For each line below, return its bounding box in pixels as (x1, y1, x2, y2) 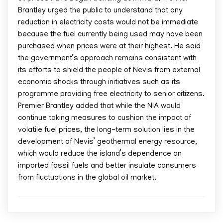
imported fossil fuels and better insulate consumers (18, 162, 196, 170)
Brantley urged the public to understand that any (18, 7, 183, 15)
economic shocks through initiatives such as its (18, 79, 180, 87)
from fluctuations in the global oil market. (18, 174, 156, 182)
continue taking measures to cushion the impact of (18, 114, 191, 122)
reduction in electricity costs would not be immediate (18, 19, 198, 27)
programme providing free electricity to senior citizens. (18, 91, 205, 99)
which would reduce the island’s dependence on (18, 150, 182, 158)
